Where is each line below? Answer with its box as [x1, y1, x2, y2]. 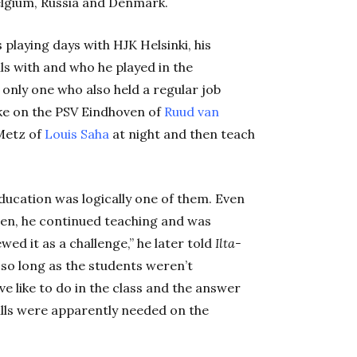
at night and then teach [109, 126, 255, 143]
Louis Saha [45, 126, 109, 143]
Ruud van [164, 104, 219, 120]
